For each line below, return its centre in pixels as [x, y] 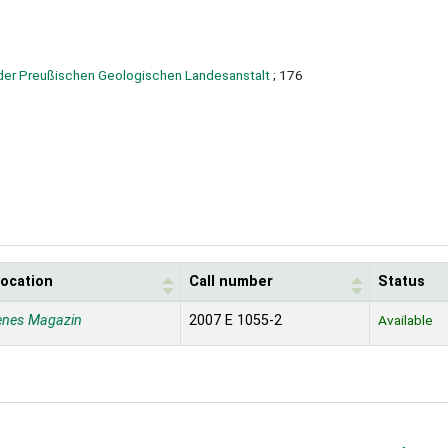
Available [405, 320]
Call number [231, 282]
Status [401, 282]
